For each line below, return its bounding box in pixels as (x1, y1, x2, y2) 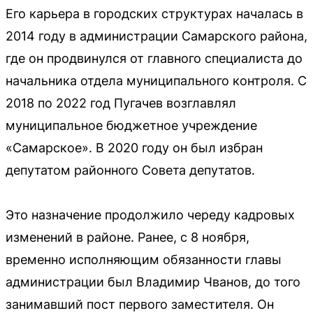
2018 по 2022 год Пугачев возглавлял (6, 96, 236, 111)
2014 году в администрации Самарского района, (6, 29, 307, 44)
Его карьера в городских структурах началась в (6, 6, 303, 22)
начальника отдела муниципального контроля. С (6, 73, 307, 89)
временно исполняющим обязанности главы (6, 252, 282, 268)
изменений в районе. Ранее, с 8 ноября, (6, 230, 249, 245)
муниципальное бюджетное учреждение (6, 118, 257, 133)
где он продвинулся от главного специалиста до (6, 51, 303, 66)
